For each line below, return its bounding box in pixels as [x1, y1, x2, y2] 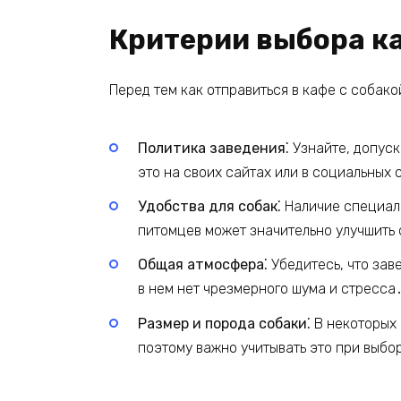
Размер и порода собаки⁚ [138, 314, 311, 332]
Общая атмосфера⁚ [138, 256, 268, 274]
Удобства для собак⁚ [138, 198, 281, 216]
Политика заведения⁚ [138, 140, 289, 158]
